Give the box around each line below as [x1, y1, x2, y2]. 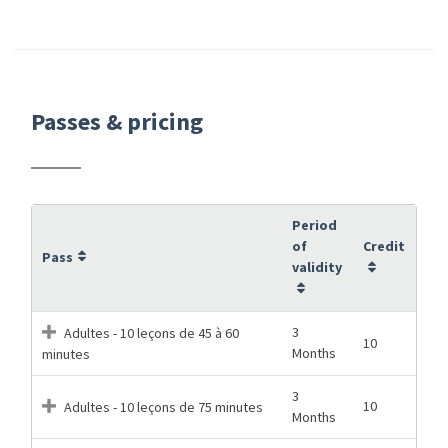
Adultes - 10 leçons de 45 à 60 [61, 323, 239, 342]
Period [292, 215, 337, 234]
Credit [363, 236, 405, 255]
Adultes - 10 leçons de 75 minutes [61, 397, 263, 416]
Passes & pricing [31, 105, 203, 137]
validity [292, 257, 342, 276]
